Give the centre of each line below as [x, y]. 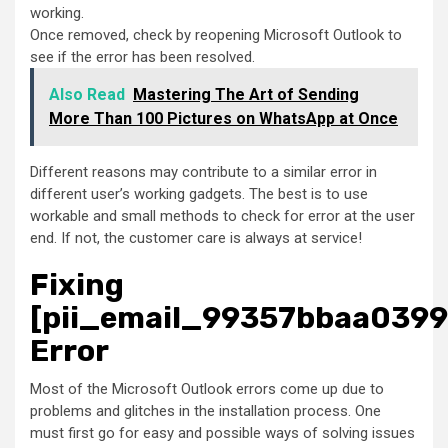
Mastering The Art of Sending [246, 95]
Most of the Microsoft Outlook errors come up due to [207, 389]
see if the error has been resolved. [144, 57]
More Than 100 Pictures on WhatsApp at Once [223, 119]
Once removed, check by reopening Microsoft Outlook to [216, 35]
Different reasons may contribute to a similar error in [203, 172]
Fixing [77, 285]
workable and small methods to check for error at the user [222, 216]
